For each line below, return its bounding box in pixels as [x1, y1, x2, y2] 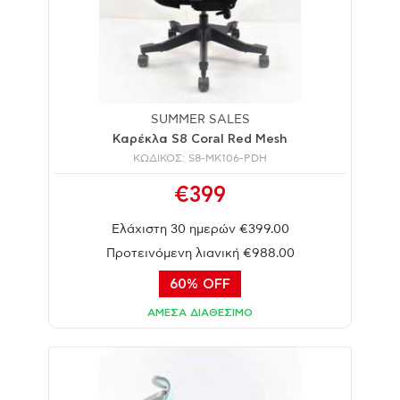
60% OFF [170, 277, 230, 291]
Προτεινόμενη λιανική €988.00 [105, 246, 295, 260]
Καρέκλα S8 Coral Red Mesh [112, 132, 287, 146]
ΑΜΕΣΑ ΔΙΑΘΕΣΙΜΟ [147, 306, 253, 318]
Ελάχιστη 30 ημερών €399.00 [111, 222, 289, 236]
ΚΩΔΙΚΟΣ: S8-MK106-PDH [133, 152, 267, 163]
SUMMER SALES [150, 112, 250, 126]
